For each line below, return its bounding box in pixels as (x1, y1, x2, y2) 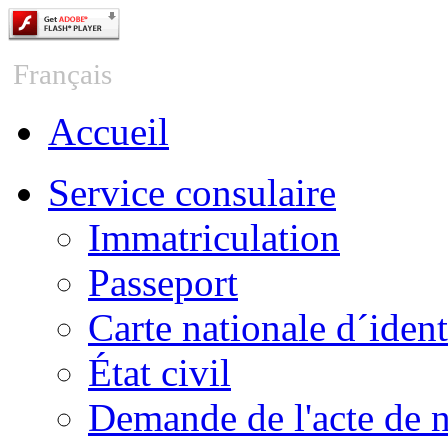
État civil (88, 351, 231, 394)
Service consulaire (48, 171, 336, 214)
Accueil (48, 110, 169, 153)
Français (13, 58, 119, 90)
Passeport (88, 261, 238, 304)
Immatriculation (88, 216, 340, 259)
